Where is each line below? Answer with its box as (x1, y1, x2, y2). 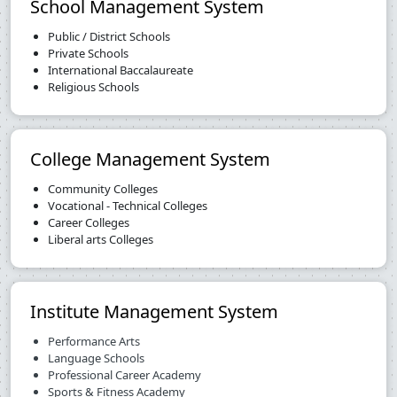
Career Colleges (48, 214, 129, 231)
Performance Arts (48, 333, 140, 350)
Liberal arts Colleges (48, 231, 153, 248)
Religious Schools (48, 79, 139, 96)
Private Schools (48, 45, 128, 62)
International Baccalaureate (48, 62, 193, 79)
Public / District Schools (48, 28, 170, 45)
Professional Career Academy (48, 367, 201, 384)
